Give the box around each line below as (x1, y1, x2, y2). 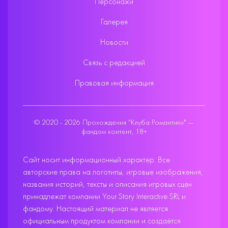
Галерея (100, 18, 128, 26)
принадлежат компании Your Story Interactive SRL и (23, 193, 186, 201)
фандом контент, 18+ (81, 128, 147, 136)
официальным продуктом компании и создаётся (23, 217, 181, 225)
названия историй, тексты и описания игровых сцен (23, 181, 192, 189)
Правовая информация (74, 79, 154, 88)
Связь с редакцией (83, 59, 145, 67)
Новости (100, 39, 128, 47)
